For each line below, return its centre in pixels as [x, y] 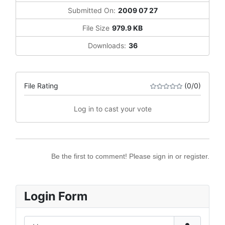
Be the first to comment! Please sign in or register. [130, 156]
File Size [96, 28]
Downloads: [107, 45]
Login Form [56, 196]
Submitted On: [91, 11]
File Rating [41, 85]
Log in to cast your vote [113, 108]
